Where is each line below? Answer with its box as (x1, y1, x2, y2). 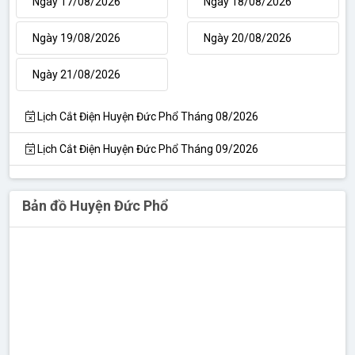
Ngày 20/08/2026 (204, 31, 292, 44)
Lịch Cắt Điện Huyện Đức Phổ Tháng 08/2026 (35, 109, 258, 123)
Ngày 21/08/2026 (32, 67, 120, 81)
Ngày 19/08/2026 (32, 31, 120, 44)
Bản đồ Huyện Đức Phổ (22, 197, 168, 214)
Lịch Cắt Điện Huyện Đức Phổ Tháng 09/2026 (35, 142, 258, 155)
